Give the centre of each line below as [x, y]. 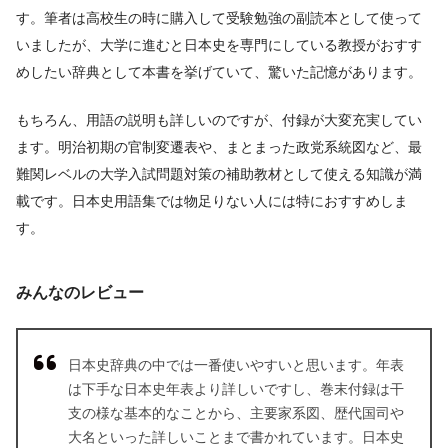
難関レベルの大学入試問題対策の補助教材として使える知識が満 [219, 174]
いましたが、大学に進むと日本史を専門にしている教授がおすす [219, 44]
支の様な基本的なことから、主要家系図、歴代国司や [236, 413]
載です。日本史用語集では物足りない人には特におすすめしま [212, 201]
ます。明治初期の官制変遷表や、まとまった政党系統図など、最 [219, 147]
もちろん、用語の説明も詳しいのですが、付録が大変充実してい [219, 120]
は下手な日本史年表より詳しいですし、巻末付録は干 [236, 389]
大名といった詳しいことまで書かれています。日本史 [236, 437]
